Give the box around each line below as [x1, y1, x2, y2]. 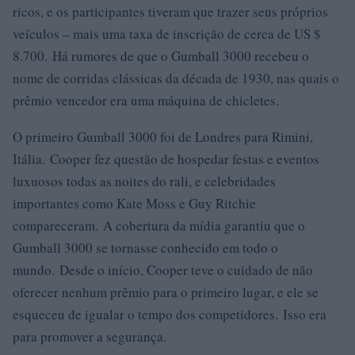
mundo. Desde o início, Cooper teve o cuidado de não [13, 261, 313, 279]
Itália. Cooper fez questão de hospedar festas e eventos [13, 150, 319, 168]
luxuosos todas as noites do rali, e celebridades [13, 172, 276, 190]
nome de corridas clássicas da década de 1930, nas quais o [13, 69, 339, 87]
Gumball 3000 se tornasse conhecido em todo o [13, 239, 278, 257]
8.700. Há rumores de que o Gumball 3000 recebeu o [13, 47, 309, 65]
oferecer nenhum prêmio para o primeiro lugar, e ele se [13, 283, 319, 301]
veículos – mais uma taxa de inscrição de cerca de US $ [13, 25, 321, 43]
